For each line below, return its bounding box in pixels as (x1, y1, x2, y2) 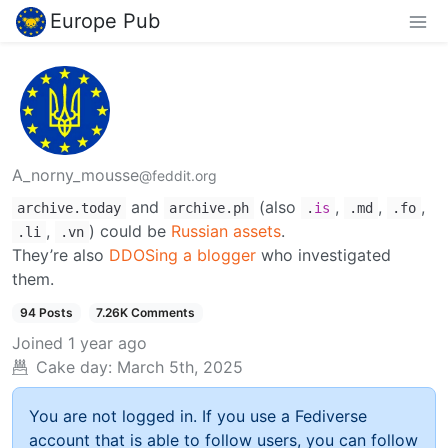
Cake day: (36, 357, 112, 378)
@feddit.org (139, 167, 217, 185)
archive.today (17, 200, 121, 217)
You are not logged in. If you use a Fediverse (29, 406, 367, 427)
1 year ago (68, 333, 147, 354)
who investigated (256, 245, 391, 266)
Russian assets (171, 221, 281, 242)
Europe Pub (50, 8, 160, 33)
